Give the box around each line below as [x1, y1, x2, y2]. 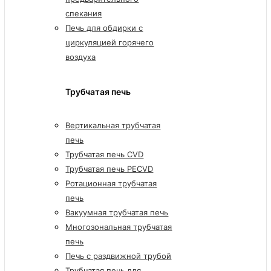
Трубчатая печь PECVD [65, 163, 154, 174]
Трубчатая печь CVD [65, 149, 144, 159]
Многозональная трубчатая [65, 221, 172, 232]
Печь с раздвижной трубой [65, 250, 172, 261]
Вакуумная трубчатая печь [65, 207, 169, 217]
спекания [65, 8, 102, 19]
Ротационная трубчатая [65, 178, 157, 188]
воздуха [65, 52, 96, 62]
